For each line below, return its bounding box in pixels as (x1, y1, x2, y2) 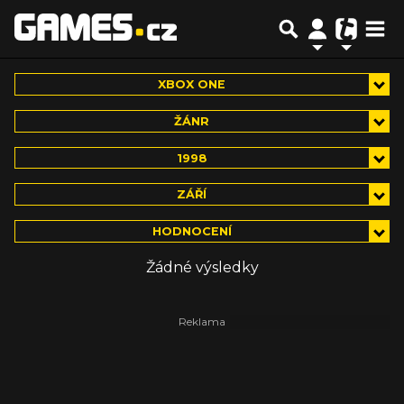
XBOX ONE (158, 77, 226, 91)
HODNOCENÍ (151, 225, 232, 239)
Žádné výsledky (145, 259, 259, 277)
